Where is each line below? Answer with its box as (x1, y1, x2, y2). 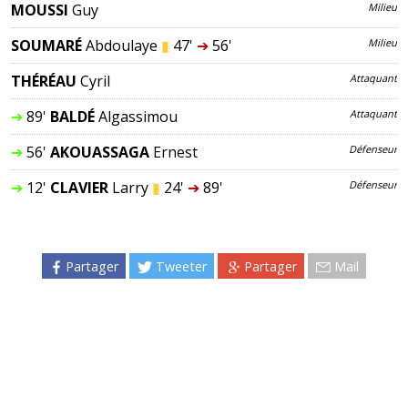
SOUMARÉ (10, 35, 82, 56)
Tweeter (156, 257, 207, 275)
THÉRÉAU (10, 70, 76, 91)
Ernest (152, 141, 198, 162)
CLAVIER (49, 177, 108, 198)
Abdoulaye (85, 35, 158, 56)
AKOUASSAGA (49, 141, 149, 162)
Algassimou (97, 106, 178, 127)
